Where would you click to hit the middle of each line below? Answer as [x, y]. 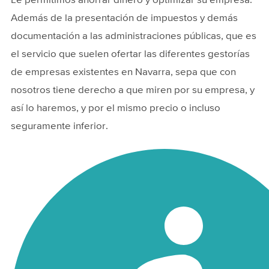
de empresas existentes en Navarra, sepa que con [123, 72]
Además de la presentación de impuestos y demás [124, 18]
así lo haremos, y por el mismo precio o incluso [116, 108]
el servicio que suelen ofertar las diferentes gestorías [130, 54]
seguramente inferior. [59, 126]
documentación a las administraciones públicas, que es [134, 36]
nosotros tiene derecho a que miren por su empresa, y [133, 90]
